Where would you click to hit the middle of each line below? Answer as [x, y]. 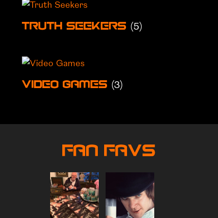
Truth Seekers [76, 27]
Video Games [66, 85]
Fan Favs [109, 152]
